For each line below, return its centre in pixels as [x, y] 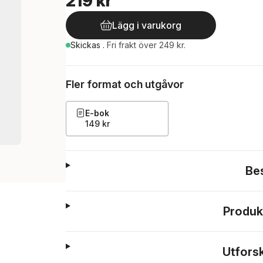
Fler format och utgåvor [125, 84]
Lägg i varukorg [147, 25]
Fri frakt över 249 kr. [146, 45]
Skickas [87, 45]
